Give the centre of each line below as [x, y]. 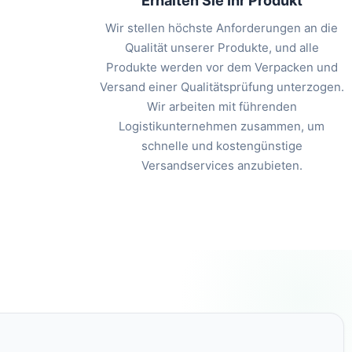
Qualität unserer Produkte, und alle [222, 48]
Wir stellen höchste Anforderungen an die [222, 28]
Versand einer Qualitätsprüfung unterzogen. [222, 87]
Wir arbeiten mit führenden [222, 107]
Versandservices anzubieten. [222, 166]
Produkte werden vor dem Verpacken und [222, 68]
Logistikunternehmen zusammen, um [222, 126]
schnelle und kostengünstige [222, 146]
